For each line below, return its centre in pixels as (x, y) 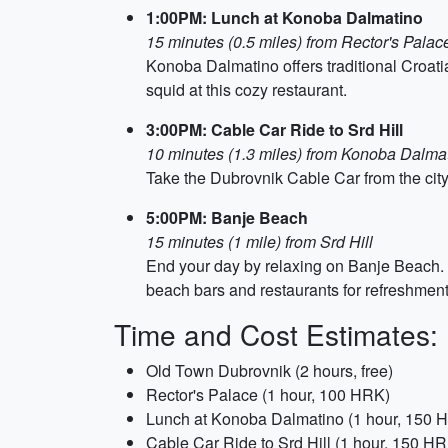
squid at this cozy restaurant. (246, 89)
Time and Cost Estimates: (276, 334)
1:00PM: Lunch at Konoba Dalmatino (284, 17)
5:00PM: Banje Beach (227, 217)
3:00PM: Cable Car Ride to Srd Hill (274, 129)
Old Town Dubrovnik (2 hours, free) (269, 370)
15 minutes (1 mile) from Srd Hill (259, 241)
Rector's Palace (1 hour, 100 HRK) (268, 394)
